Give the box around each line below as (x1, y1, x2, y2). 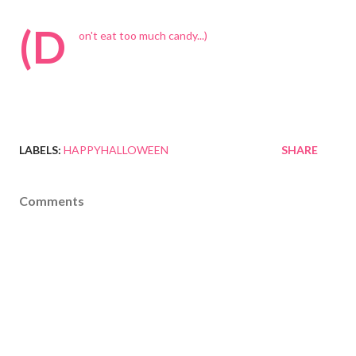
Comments (19, 193, 84, 208)
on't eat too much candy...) (79, 29, 207, 42)
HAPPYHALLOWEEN (64, 143, 168, 157)
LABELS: (19, 143, 61, 157)
